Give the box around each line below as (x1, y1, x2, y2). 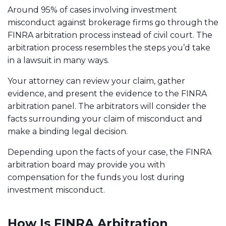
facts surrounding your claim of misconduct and (8, 114, 202, 124)
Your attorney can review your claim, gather (8, 76, 185, 86)
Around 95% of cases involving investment (8, 5, 177, 15)
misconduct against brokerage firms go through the (8, 17, 218, 27)
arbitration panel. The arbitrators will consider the (8, 101, 206, 111)
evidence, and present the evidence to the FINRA (8, 88, 207, 98)
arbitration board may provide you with (8, 159, 165, 169)
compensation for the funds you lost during (8, 172, 185, 182)
